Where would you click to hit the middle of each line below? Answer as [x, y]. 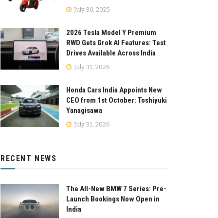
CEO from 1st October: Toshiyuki [117, 100]
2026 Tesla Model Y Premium [111, 32]
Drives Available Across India [111, 53]
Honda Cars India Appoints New [114, 90]
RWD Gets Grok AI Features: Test [116, 43]
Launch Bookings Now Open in [113, 199]
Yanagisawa [84, 110]
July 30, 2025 [91, 9]
